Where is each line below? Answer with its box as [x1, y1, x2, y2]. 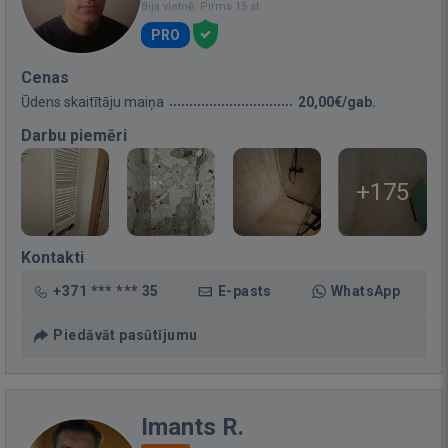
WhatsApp [330, 282, 401, 299]
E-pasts [217, 282, 272, 299]
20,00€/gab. [298, 93, 376, 110]
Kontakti [21, 247, 84, 267]
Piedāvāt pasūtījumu [53, 326, 198, 343]
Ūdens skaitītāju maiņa [21, 93, 164, 110]
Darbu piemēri [21, 125, 127, 145]
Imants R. [141, 412, 244, 441]
